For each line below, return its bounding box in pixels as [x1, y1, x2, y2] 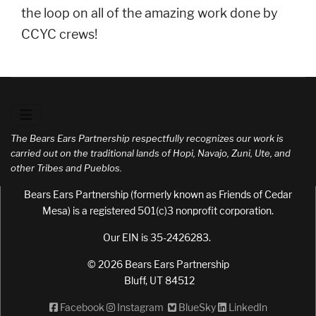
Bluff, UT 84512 [121, 274, 195, 286]
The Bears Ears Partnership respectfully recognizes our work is [11, 133, 284, 144]
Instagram [114, 301, 166, 313]
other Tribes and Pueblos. [11, 162, 122, 174]
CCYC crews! [21, 27, 97, 42]
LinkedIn [226, 301, 267, 313]
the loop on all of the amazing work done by [21, 6, 278, 20]
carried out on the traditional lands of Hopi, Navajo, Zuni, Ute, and [11, 147, 291, 159]
